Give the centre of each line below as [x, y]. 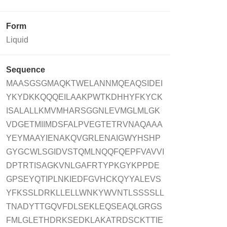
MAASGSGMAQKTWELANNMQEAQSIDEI [84, 83]
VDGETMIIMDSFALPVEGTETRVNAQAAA [84, 124]
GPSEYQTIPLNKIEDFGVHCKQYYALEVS [84, 179]
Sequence [26, 69]
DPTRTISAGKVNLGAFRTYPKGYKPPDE [83, 165]
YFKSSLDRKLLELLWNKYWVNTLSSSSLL [85, 193]
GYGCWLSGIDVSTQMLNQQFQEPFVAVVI [85, 152]
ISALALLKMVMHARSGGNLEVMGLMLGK [83, 110]
